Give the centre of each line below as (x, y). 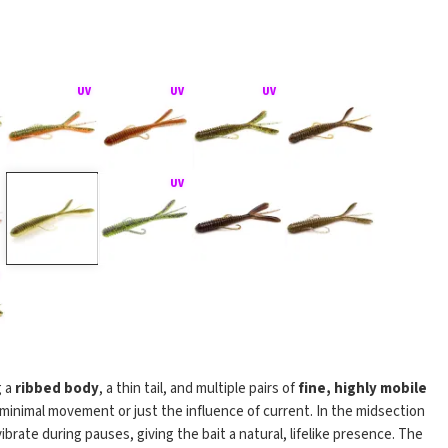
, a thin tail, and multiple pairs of (198, 389)
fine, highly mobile (362, 389)
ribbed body (56, 389)
